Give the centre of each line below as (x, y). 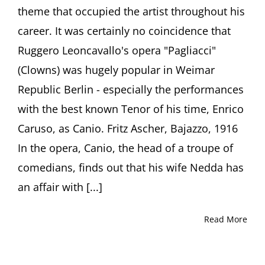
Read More (226, 219)
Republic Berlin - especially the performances (131, 90)
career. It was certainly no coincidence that (124, 31)
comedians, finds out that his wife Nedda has (131, 168)
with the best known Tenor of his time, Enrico (131, 109)
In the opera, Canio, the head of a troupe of (125, 148)
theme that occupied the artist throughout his (131, 12)
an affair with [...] (60, 187)
